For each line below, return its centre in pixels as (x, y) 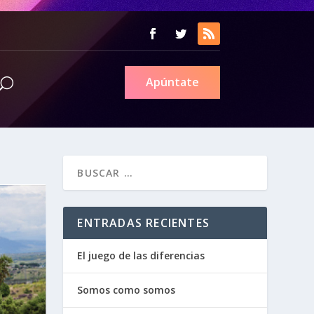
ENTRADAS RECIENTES (143, 223)
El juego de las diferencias (141, 255)
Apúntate (172, 82)
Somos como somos (127, 289)
